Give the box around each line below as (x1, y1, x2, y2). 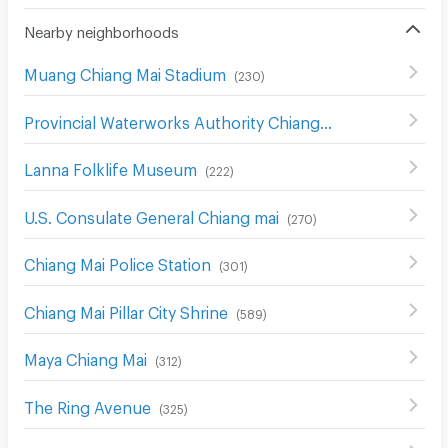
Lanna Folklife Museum (23, 160, 197, 173)
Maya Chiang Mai (23, 350, 147, 363)
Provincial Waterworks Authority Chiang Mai (319, 112, 332, 126)
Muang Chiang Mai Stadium (23, 65, 226, 78)
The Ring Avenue (23, 397, 151, 411)
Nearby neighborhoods (23, 22, 179, 35)
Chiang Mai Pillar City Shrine (23, 302, 228, 316)
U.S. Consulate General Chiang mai (23, 207, 279, 221)
